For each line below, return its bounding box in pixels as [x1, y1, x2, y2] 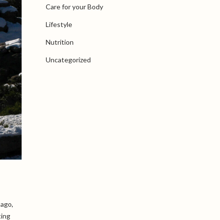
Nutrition [45, 38, 74, 46]
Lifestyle [45, 20, 72, 28]
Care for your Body [45, 2, 103, 11]
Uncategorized [45, 55, 91, 64]
